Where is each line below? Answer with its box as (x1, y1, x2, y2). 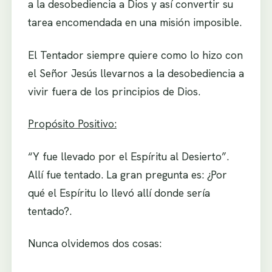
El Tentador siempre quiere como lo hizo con (27, 47, 243, 62)
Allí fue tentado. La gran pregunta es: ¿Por (27, 167, 227, 182)
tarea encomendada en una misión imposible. (27, 15, 242, 29)
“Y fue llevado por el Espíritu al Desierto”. (27, 149, 229, 163)
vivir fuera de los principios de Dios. (27, 84, 200, 98)
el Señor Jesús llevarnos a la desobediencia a (27, 66, 244, 80)
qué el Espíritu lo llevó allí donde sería (27, 185, 210, 200)
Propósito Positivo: (27, 117, 117, 131)
